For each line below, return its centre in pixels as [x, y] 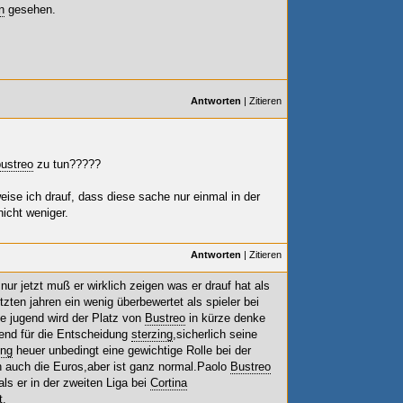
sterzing [152, 334]
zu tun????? [67, 164]
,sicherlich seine [215, 334]
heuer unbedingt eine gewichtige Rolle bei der [132, 350]
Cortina [169, 383]
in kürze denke [225, 318]
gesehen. [30, 9]
